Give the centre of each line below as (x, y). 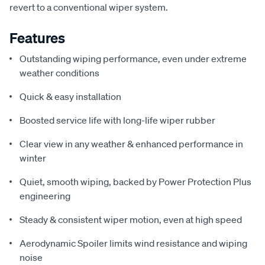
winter (33, 158)
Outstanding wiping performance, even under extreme (133, 59)
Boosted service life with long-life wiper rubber (117, 120)
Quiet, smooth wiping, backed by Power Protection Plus (135, 182)
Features (37, 38)
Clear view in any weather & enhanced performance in (131, 144)
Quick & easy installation (70, 96)
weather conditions (59, 73)
